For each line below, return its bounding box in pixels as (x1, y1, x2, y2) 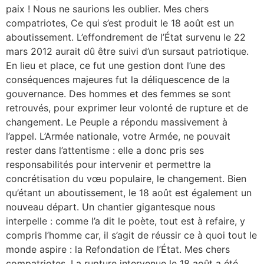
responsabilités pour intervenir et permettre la (6, 158, 211, 170)
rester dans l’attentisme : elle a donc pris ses (6, 144, 204, 156)
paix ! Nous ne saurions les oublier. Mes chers (6, 2, 209, 15)
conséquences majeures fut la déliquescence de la (6, 73, 230, 85)
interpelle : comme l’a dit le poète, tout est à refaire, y (6, 214, 245, 227)
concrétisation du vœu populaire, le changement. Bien (6, 172, 246, 184)
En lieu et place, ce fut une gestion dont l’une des (6, 59, 225, 71)
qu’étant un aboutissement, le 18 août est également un (6, 186, 252, 199)
